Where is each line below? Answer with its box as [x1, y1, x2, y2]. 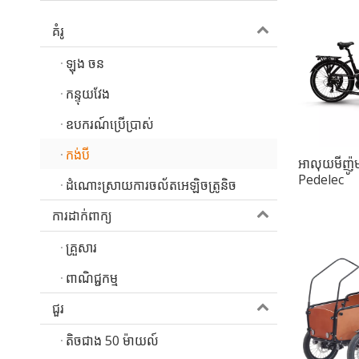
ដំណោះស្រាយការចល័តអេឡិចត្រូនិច [66, 176, 236, 195]
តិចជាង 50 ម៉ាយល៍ [66, 332, 159, 350]
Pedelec [298, 171, 344, 188]
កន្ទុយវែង [66, 85, 110, 103]
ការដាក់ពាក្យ [52, 207, 112, 224]
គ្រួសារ [66, 239, 97, 257]
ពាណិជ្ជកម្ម [66, 269, 118, 288]
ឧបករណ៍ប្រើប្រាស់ [66, 115, 154, 134]
